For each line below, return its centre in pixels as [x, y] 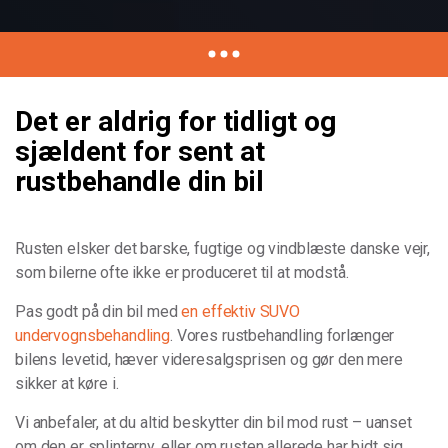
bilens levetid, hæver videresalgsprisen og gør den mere [209, 359]
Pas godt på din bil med [98, 311]
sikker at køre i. [67, 383]
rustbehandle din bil [139, 181]
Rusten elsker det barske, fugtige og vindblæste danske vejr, [223, 248]
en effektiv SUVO [241, 311]
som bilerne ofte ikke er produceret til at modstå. [182, 272]
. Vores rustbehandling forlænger [282, 335]
